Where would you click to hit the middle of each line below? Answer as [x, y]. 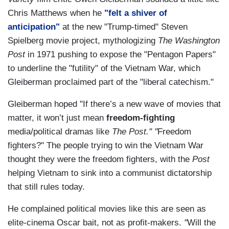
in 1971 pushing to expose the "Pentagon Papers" [120, 55]
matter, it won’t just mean [57, 118]
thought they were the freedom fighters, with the [100, 159]
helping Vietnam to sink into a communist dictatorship [110, 173]
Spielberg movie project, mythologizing [83, 41]
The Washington [189, 41]
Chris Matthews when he [56, 13]
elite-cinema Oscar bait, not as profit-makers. [95, 223]
